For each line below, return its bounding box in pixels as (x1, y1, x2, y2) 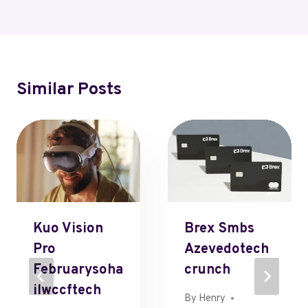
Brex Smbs (184, 220, 254, 239)
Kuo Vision (33, 220, 103, 239)
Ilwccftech (33, 282, 101, 300)
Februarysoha (33, 261, 123, 280)
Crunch (184, 261, 230, 280)
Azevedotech (184, 241, 269, 259)
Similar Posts (16, 79, 122, 102)
